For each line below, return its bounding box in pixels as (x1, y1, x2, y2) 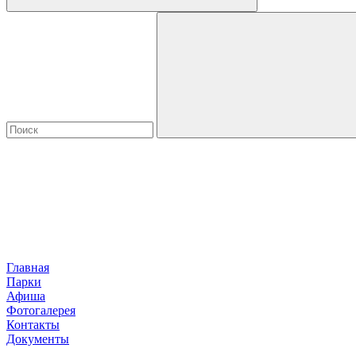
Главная (6, 261, 49, 274)
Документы (6, 332, 69, 346)
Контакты (6, 318, 60, 331)
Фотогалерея (6, 304, 75, 317)
